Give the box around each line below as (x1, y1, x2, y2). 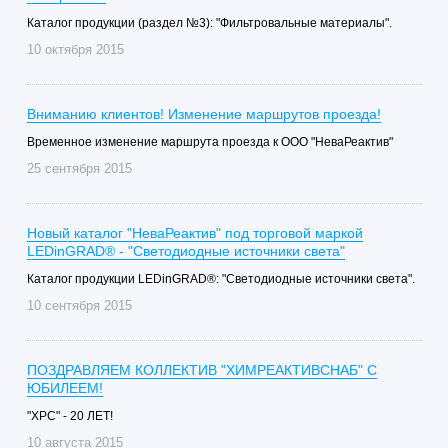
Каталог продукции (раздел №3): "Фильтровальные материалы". (26, 16, 392, 30)
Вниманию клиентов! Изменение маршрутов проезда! (26, 106, 381, 122)
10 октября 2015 (26, 42, 124, 57)
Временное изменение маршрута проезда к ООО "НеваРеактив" (26, 135, 393, 149)
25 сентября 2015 (26, 161, 132, 176)
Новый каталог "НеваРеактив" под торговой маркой (26, 225, 363, 241)
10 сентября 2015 (26, 298, 132, 313)
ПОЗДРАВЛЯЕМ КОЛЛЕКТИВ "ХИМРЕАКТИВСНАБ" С (26, 362, 377, 378)
